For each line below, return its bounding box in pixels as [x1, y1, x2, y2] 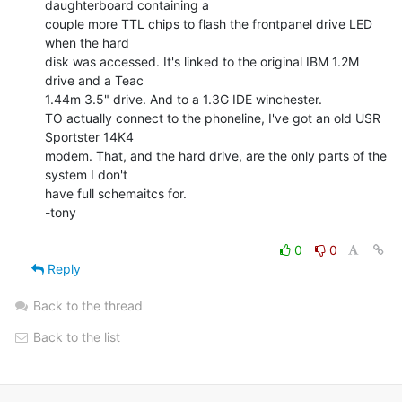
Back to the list [30, 328, 120, 345]
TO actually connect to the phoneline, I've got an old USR [45, 109, 380, 126]
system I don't [45, 166, 127, 182]
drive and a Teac [45, 72, 144, 88]
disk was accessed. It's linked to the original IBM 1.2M [45, 53, 359, 69]
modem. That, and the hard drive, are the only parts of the [45, 147, 387, 163]
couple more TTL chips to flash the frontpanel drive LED [45, 15, 372, 31]
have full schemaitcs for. [45, 185, 187, 201]
